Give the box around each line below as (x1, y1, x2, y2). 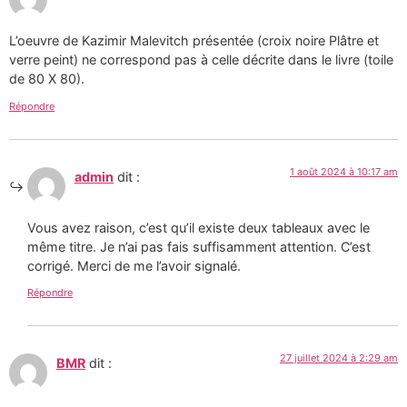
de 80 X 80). (9, 71, 84, 87)
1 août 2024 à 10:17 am (290, 164, 398, 178)
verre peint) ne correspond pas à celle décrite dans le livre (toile (9, 52, 393, 68)
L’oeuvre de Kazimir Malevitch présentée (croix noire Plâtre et (9, 33, 379, 49)
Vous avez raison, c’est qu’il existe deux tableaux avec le (27, 220, 370, 236)
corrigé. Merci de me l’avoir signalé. (27, 258, 241, 274)
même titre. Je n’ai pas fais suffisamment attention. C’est (27, 239, 371, 255)
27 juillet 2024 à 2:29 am (280, 352, 398, 365)
